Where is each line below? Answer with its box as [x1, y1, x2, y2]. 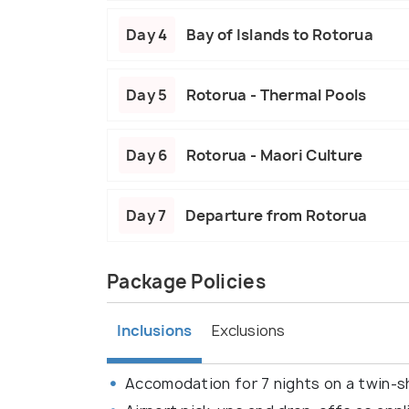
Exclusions [212, 320, 285, 341]
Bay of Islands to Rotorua [185, 25, 373, 46]
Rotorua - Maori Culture [185, 145, 363, 166]
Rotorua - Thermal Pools [185, 85, 367, 106]
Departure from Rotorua [184, 205, 368, 226]
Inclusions [117, 320, 192, 341]
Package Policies [107, 269, 266, 295]
